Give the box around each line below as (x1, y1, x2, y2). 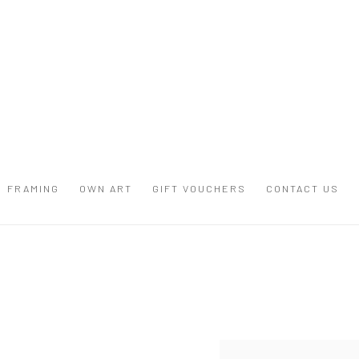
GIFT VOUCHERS (152, 182, 246, 195)
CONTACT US (266, 182, 339, 195)
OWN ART (79, 182, 132, 195)
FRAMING (7, 182, 59, 195)
